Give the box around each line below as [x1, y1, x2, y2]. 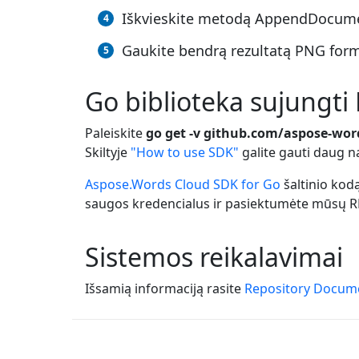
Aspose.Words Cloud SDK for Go [85, 175, 280, 194]
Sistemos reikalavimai [85, 240, 343, 275]
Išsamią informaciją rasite [85, 280, 244, 298]
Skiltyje [85, 143, 131, 162]
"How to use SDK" [131, 143, 239, 162]
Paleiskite [85, 124, 146, 143]
